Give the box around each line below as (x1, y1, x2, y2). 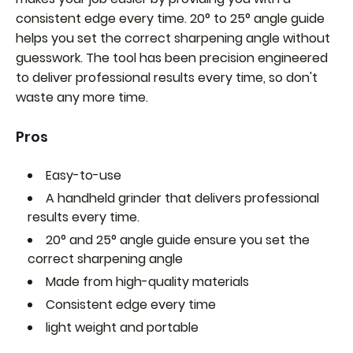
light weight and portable (46, 318, 199, 336)
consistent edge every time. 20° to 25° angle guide (16, 9, 325, 28)
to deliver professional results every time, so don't (16, 68, 318, 87)
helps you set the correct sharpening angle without (16, 28, 330, 47)
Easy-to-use (46, 165, 121, 184)
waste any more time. (16, 87, 148, 106)
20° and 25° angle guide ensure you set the (46, 230, 310, 249)
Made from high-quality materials (46, 272, 249, 291)
